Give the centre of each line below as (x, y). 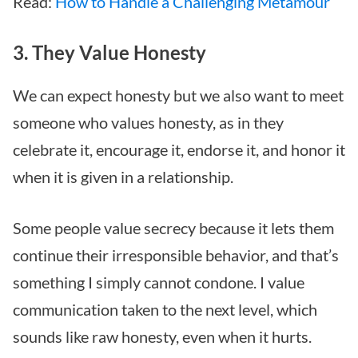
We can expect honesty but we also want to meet (178, 95)
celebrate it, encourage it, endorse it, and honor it (179, 149)
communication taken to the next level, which (165, 309)
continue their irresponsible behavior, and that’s (176, 255)
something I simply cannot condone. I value (159, 282)
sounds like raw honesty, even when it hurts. (162, 336)
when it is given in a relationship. (123, 176)
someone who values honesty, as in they (148, 122)
